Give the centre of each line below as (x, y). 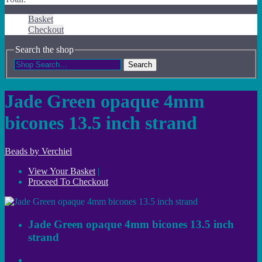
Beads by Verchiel (38, 151)
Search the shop (44, 49)
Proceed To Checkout (68, 182)
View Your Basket (62, 171)
